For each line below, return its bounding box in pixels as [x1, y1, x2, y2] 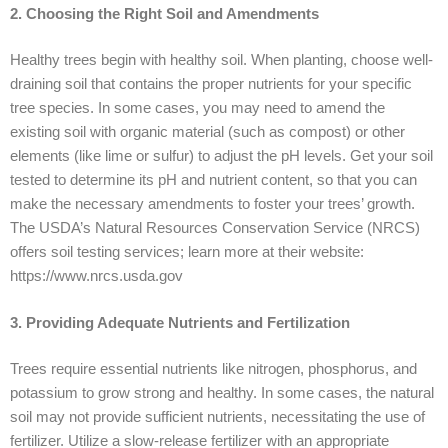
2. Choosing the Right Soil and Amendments [10, 5, 319, 22]
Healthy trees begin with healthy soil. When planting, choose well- [10, 51, 433, 68]
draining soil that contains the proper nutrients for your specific [10, 75, 412, 92]
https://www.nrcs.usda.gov [10, 267, 183, 284]
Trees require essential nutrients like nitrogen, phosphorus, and [10, 361, 417, 377]
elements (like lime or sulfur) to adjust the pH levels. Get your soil [10, 147, 433, 164]
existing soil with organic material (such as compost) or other [10, 123, 405, 140]
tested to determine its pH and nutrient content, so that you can [10, 171, 417, 188]
